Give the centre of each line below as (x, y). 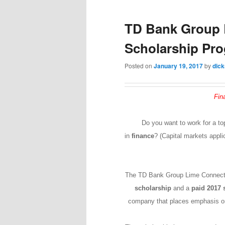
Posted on (139, 66)
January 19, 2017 (178, 66)
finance (143, 136)
